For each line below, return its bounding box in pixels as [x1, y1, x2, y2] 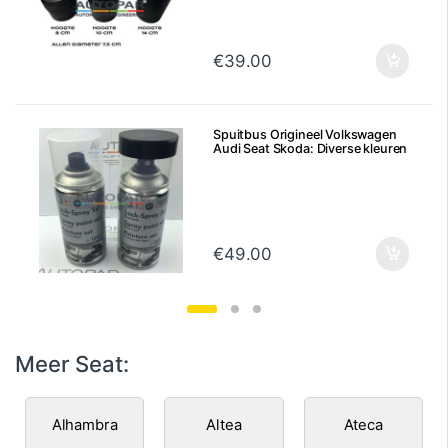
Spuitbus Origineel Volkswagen [213, 127, 397, 143]
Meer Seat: [15, 349, 129, 377]
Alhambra [51, 415, 118, 434]
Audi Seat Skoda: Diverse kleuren [213, 141, 408, 157]
